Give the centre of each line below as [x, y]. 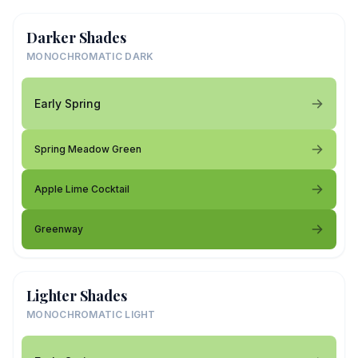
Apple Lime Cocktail [82, 189]
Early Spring [68, 103]
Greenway [59, 229]
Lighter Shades [77, 296]
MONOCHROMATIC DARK [90, 56]
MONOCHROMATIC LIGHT [91, 314]
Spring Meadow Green [88, 149]
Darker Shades [76, 38]
